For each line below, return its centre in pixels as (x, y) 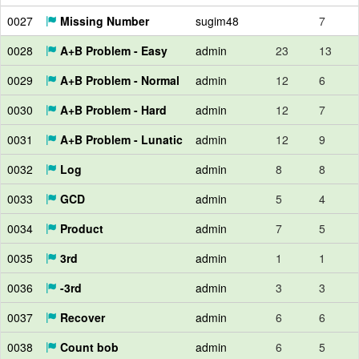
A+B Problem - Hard (112, 110)
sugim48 (217, 21)
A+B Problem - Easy (112, 50)
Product (80, 228)
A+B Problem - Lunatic (120, 139)
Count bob (88, 347)
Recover (81, 317)
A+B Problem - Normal (118, 80)
